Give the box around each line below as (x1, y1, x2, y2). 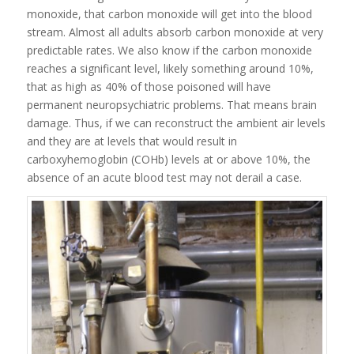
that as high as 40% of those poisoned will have (26, 79, 271, 95)
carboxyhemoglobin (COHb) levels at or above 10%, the (26, 152, 311, 168)
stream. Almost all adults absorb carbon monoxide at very (26, 24, 323, 40)
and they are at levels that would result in (26, 134, 237, 149)
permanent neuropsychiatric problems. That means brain (26, 97, 317, 113)
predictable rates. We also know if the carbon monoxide (26, 43, 312, 58)
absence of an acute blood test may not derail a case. (26, 170, 302, 186)
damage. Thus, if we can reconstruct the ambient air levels (26, 115, 326, 131)
